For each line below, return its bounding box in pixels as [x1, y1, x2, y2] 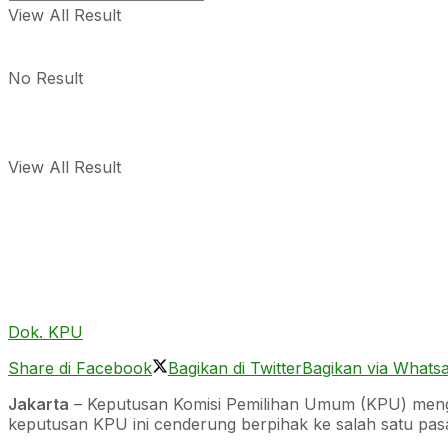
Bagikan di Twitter [168, 357, 302, 378]
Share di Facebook [8, 357, 152, 378]
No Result [8, 68, 83, 88]
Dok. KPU [8, 321, 83, 342]
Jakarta [8, 393, 69, 414]
